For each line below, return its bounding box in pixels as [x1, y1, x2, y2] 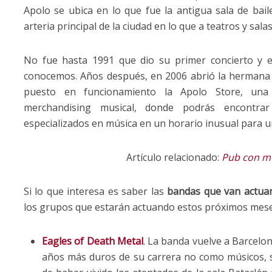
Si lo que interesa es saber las [24, 184, 168, 198]
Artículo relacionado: [126, 150, 222, 164]
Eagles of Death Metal [42, 234, 143, 248]
